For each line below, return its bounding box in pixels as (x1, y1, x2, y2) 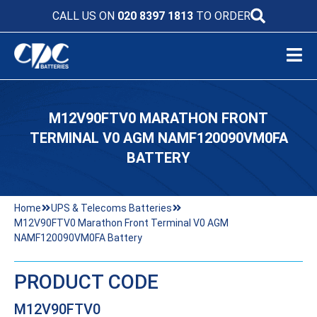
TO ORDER (192, 8, 250, 23)
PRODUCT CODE (14, 270, 158, 294)
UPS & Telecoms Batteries (51, 202, 172, 214)
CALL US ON (52, 8, 117, 23)
